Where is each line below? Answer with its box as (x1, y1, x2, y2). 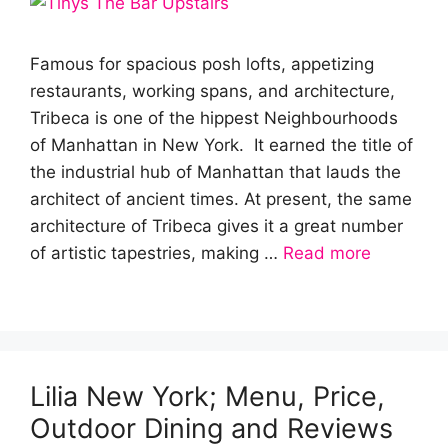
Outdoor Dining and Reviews (30, 412, 393, 445)
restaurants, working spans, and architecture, (30, 81, 395, 101)
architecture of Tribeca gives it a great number (30, 216, 403, 236)
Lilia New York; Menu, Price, (30, 380, 385, 413)
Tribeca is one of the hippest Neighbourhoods (30, 108, 398, 128)
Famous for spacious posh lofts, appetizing (30, 54, 374, 74)
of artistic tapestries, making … (30, 243, 283, 263)
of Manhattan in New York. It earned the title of (30, 135, 413, 155)
